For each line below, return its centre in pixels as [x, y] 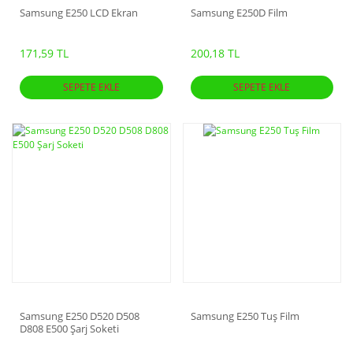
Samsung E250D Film [239, 12]
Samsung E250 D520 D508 [80, 316]
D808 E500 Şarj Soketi [69, 329]
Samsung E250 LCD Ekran [79, 12]
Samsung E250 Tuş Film [245, 316]
